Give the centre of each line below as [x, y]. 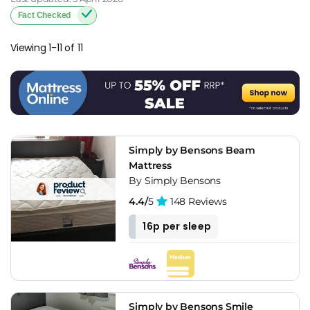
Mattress [150, 166]
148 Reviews [197, 202]
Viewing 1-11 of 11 [47, 47]
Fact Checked [44, 15]
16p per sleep [177, 227]
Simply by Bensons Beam [192, 151]
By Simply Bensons [175, 181]
